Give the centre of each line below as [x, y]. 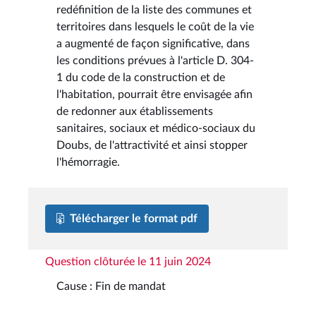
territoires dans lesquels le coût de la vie [155, 26]
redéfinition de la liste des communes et [154, 10]
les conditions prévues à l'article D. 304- [155, 60]
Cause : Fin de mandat [111, 286]
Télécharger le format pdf [134, 218]
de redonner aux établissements [135, 111]
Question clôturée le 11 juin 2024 [128, 261]
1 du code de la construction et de [141, 77]
